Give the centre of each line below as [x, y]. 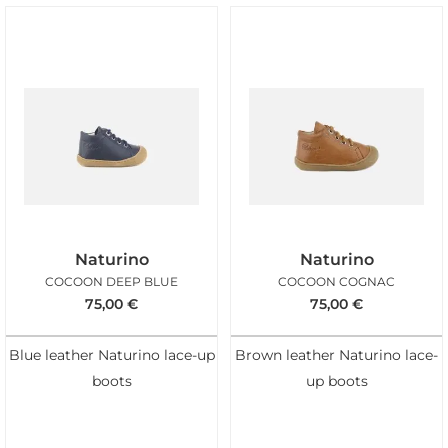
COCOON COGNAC [336, 281]
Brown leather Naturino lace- [336, 355]
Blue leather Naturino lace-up [111, 355]
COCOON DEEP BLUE [111, 281]
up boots [336, 381]
